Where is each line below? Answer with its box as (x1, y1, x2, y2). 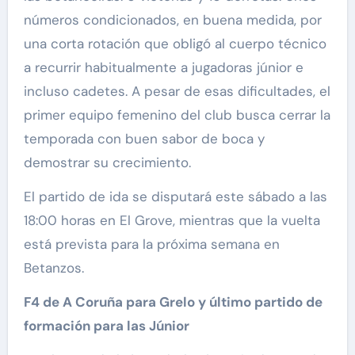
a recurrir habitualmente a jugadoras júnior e (23, 59, 303, 77)
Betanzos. (23, 259, 84, 277)
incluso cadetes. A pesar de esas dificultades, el (23, 82, 330, 101)
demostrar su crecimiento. (23, 154, 191, 172)
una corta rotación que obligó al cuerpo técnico (23, 35, 326, 53)
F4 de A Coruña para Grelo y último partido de (23, 293, 323, 311)
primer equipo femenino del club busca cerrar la (23, 106, 330, 124)
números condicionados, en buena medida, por (23, 11, 322, 29)
